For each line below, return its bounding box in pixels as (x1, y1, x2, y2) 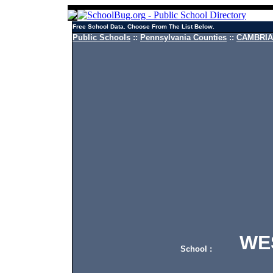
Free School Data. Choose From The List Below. (73, 23, 214, 30)
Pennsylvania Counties (140, 33, 227, 42)
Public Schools (73, 33, 130, 42)
